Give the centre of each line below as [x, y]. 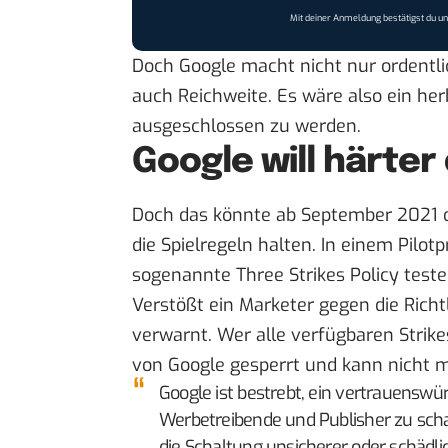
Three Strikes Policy [317, 275]
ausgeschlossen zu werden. [246, 125]
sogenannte [184, 275]
